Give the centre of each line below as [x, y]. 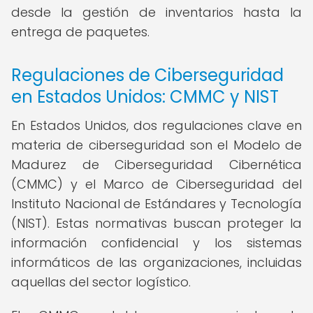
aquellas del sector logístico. [101, 282]
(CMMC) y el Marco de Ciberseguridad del [156, 184]
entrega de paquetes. [80, 32]
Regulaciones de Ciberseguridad [147, 75]
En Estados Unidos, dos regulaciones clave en [156, 125]
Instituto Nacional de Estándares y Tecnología [156, 204]
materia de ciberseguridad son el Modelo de [156, 145]
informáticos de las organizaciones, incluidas [156, 262]
